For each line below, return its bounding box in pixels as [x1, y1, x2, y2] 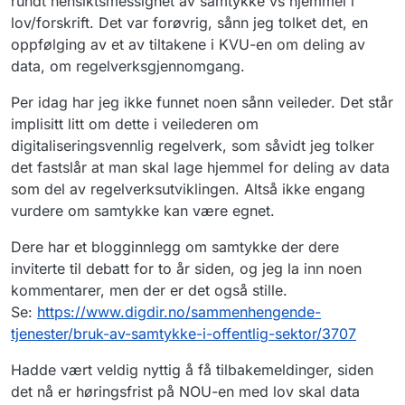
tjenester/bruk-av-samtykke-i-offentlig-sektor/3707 [11, 325, 356, 344]
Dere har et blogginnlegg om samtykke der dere [11, 238, 339, 257]
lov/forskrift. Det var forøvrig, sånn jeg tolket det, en [11, 14, 368, 33]
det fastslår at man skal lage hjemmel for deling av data [11, 158, 390, 177]
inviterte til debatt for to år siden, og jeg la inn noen [11, 259, 362, 278]
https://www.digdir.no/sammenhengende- [37, 303, 321, 322]
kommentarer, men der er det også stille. [11, 281, 287, 300]
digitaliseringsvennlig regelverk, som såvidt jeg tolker [11, 137, 374, 155]
